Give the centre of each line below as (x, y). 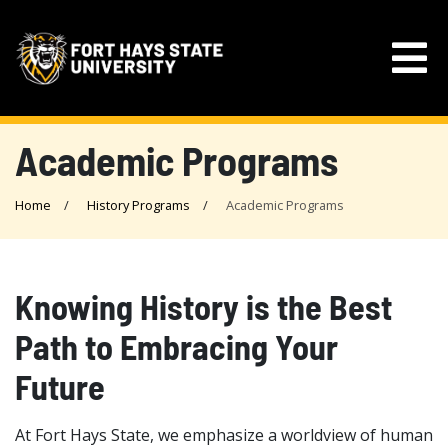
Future (60, 386)
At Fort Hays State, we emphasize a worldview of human (224, 435)
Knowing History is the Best (203, 306)
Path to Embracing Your (176, 346)
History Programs (138, 205)
